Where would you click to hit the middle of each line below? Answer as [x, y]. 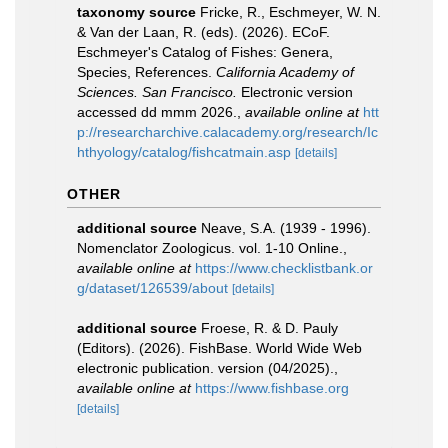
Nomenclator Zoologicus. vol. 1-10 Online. [210, 248]
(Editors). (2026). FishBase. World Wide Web [219, 348]
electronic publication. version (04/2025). [205, 368]
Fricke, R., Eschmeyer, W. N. [290, 12]
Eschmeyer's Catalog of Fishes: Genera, [205, 52]
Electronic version [295, 92]
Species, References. [146, 72]
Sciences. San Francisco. [157, 92]
